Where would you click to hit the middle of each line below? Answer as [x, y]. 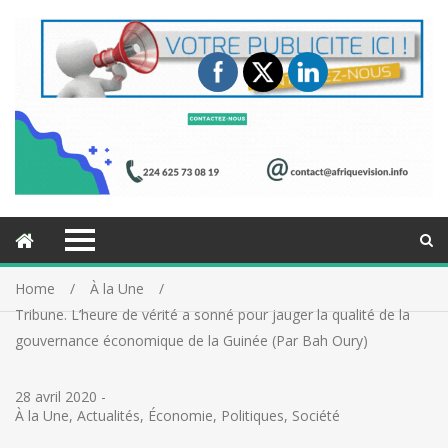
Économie [180, 416]
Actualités [108, 416]
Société [316, 416]
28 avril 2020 [56, 397]
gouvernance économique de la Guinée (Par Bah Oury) [191, 341]
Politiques [252, 416]
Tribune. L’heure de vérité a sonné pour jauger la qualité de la [212, 315]
